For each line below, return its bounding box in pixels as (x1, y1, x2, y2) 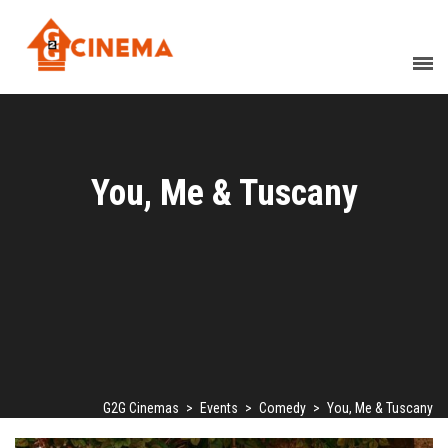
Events (200, 400, 238, 416)
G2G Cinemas (103, 400, 179, 416)
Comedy (259, 400, 306, 416)
